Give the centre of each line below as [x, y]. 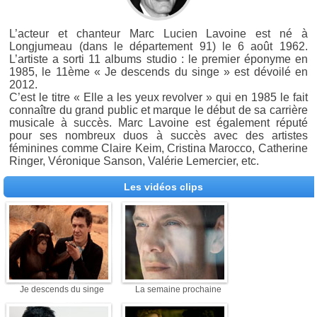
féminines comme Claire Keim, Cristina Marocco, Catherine [158, 148]
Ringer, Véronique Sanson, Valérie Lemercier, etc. [134, 161]
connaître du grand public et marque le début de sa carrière [158, 110]
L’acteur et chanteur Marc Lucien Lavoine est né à [158, 34]
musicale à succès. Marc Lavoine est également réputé [158, 123]
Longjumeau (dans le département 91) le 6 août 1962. [158, 46]
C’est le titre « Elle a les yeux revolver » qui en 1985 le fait [158, 97]
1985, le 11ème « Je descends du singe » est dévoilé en [158, 72]
